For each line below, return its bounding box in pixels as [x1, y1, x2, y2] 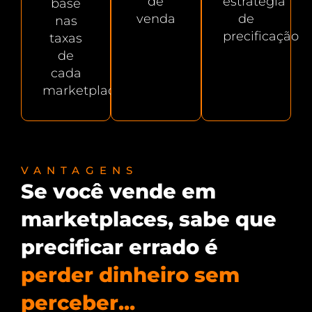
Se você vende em [21, 178, 216, 203]
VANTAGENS [21, 163, 138, 177]
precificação [222, 28, 299, 44]
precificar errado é [21, 234, 218, 259]
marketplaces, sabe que [21, 206, 276, 231]
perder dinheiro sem [21, 262, 240, 287]
